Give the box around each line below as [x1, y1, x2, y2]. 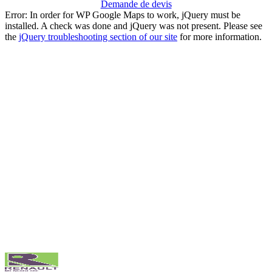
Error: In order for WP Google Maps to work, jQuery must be [5, 9, 240, 20]
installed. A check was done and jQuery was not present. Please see [5, 20, 262, 31]
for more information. [177, 31, 262, 42]
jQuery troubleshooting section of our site [19, 31, 177, 42]
